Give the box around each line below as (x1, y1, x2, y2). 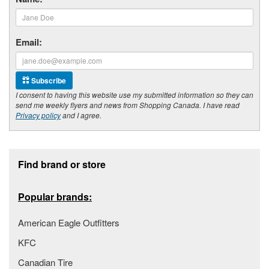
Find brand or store (18, 157, 106, 171)
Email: (16, 35, 42, 49)
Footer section (8, 145, 77, 162)
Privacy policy (16, 109, 61, 120)
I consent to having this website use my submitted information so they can (16, 89, 253, 100)
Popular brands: (18, 189, 92, 204)
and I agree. (61, 109, 101, 120)
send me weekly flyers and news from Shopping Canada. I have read (16, 99, 240, 110)
